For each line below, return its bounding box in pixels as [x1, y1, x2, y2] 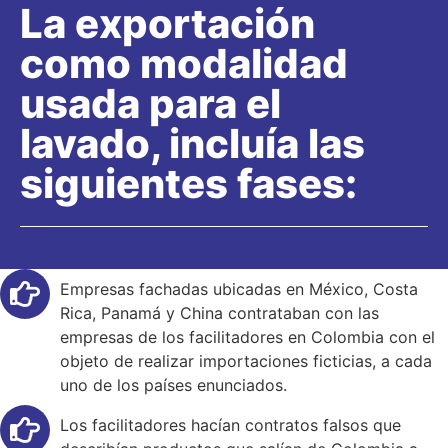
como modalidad [20, 39, 348, 89]
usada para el [20, 79, 281, 129]
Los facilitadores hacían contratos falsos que [60, 414, 401, 435]
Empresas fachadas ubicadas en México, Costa [60, 279, 418, 300]
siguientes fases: [20, 159, 357, 209]
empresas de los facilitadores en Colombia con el [60, 327, 435, 348]
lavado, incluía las [20, 119, 365, 169]
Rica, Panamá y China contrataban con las [60, 303, 379, 324]
